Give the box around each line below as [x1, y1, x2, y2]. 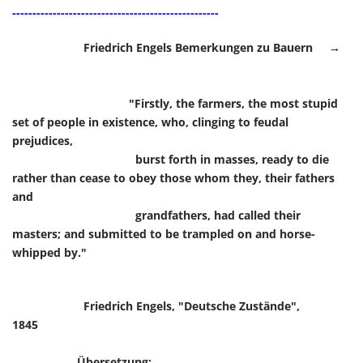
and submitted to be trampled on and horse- [64, 226, 315, 241]
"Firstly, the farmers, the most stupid [12, 96, 338, 111]
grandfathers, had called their [12, 207, 301, 223]
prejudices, [12, 133, 73, 148]
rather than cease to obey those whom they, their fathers [12, 170, 335, 186]
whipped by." [12, 245, 87, 260]
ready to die [262, 152, 329, 167]
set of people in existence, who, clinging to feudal [12, 114, 288, 130]
